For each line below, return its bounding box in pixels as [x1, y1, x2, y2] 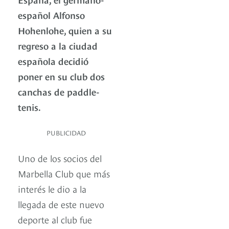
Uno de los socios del [18, 151, 102, 165]
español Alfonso [18, 8, 85, 21]
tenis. [18, 100, 41, 113]
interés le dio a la [18, 182, 86, 195]
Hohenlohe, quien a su [18, 24, 112, 37]
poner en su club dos [18, 70, 105, 83]
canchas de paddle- [18, 85, 99, 98]
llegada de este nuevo [18, 197, 104, 211]
